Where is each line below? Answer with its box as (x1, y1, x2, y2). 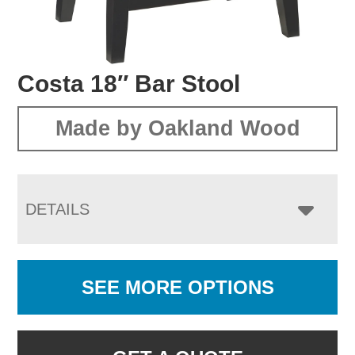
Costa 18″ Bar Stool (17, 70, 241, 97)
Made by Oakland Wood (55, 116, 300, 140)
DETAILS (25, 200, 90, 218)
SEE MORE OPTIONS (81, 276, 274, 298)
